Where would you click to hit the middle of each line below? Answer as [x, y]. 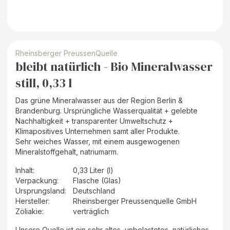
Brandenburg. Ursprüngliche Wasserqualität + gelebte [107, 110]
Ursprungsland [40, 190]
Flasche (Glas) [97, 180]
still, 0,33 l [44, 83]
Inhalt [24, 170]
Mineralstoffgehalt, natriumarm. [67, 151]
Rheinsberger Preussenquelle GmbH [135, 201]
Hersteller [32, 201]
